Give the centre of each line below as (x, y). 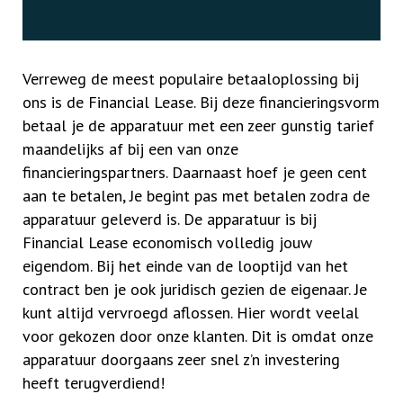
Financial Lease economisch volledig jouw (167, 242)
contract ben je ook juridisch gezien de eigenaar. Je (195, 289)
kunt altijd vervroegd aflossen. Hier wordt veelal (191, 313)
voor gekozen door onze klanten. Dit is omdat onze (198, 336)
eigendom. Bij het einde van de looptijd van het (185, 266)
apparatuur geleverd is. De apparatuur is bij (170, 219)
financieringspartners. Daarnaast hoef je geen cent (195, 172)
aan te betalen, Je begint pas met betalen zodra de (196, 196)
